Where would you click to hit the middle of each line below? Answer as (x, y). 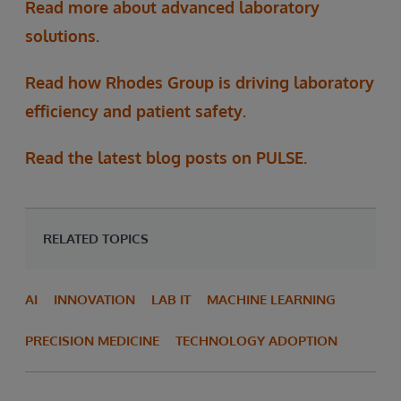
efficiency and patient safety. (136, 111)
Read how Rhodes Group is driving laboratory (200, 83)
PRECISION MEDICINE (92, 341)
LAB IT (171, 300)
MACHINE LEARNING (271, 300)
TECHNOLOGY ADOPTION (256, 341)
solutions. (62, 36)
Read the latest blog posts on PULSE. (166, 158)
